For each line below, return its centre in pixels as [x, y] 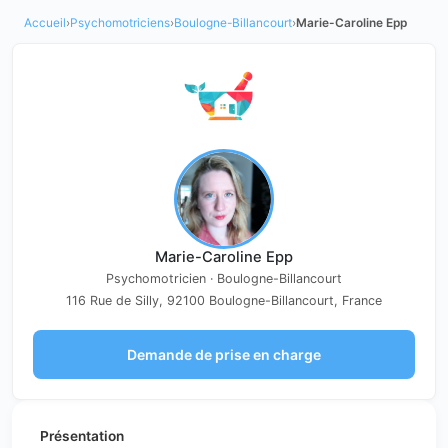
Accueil [45, 22]
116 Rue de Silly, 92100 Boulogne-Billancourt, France [224, 300]
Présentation [82, 435]
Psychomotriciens [120, 22]
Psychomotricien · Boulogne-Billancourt [224, 278]
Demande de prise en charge [224, 354]
